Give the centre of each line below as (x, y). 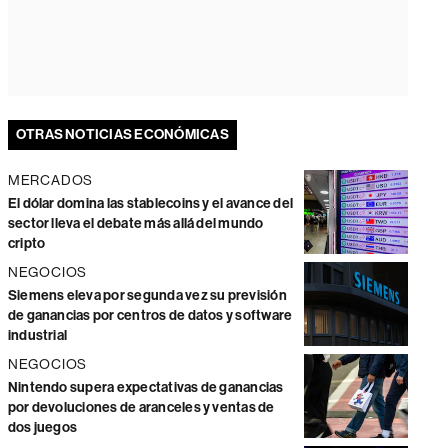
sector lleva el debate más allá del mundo (135, 224)
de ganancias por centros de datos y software (150, 316)
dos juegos (42, 428)
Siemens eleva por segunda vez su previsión (147, 296)
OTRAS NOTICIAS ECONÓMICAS (122, 135)
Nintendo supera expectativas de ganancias (145, 388)
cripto (26, 244)
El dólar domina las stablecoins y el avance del (150, 204)
